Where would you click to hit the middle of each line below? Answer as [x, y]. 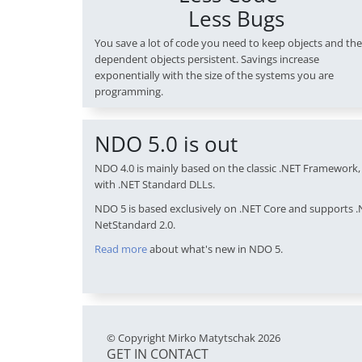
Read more [121, 249]
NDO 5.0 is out [166, 144]
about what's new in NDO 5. [215, 249]
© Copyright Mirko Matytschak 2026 [194, 338]
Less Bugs [236, 19]
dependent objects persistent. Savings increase [207, 59]
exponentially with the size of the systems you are [214, 76]
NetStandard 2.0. [135, 225]
